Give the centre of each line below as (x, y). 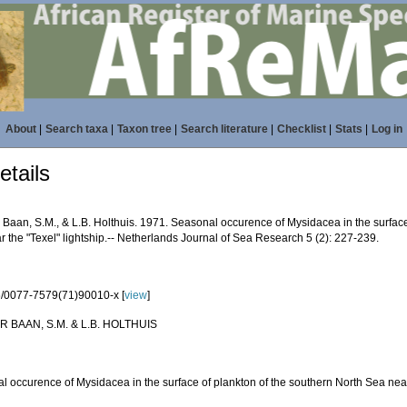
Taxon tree (144, 129)
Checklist (301, 129)
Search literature (224, 129)
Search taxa (76, 129)
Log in (387, 129)
